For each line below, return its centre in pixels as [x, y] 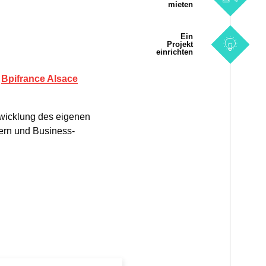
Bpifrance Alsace [39, 78]
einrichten [175, 52]
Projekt [180, 44]
